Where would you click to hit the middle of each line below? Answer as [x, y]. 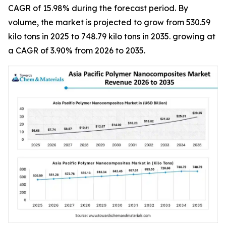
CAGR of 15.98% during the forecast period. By [98, 8]
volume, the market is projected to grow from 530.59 [109, 22]
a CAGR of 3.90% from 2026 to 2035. [77, 50]
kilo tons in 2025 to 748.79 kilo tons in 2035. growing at [112, 36]
